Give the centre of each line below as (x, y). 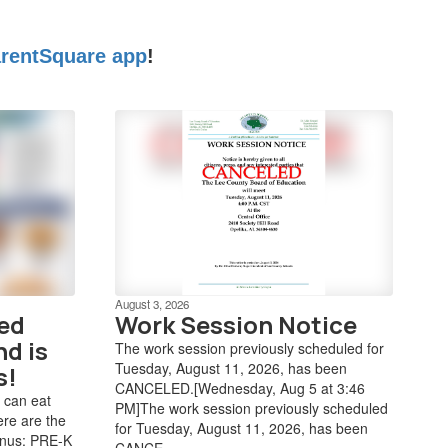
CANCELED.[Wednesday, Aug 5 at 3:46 (239, 387)
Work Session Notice (235, 324)
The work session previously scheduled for (249, 347)
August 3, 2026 (151, 303)
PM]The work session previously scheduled (251, 407)
